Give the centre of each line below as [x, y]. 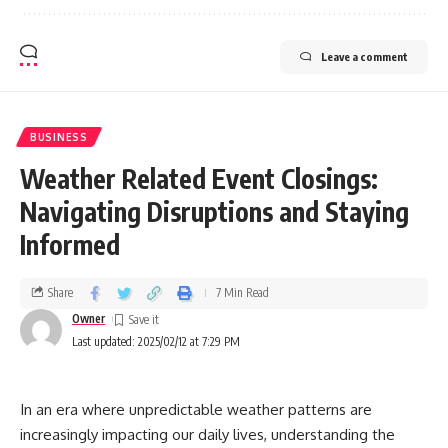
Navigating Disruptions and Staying [214, 211]
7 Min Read [242, 292]
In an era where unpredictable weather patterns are [196, 409]
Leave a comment [364, 56]
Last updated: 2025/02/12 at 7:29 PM [156, 341]
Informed [70, 244]
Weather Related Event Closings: [199, 178]
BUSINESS [59, 136]
